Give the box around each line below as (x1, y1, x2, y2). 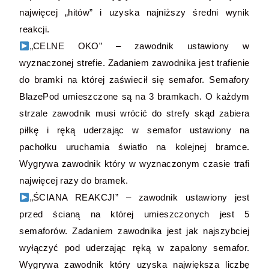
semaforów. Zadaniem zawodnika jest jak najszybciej (19, 226, 250, 236)
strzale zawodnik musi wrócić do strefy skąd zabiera (19, 108, 250, 118)
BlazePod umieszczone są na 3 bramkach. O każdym (19, 91, 250, 101)
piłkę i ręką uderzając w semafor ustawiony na (19, 125, 250, 135)
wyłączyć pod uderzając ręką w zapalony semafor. (19, 243, 250, 253)
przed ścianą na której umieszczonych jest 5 (19, 209, 250, 219)
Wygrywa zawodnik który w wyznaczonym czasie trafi (19, 159, 250, 169)
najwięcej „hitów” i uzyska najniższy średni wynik (19, 7, 250, 17)
